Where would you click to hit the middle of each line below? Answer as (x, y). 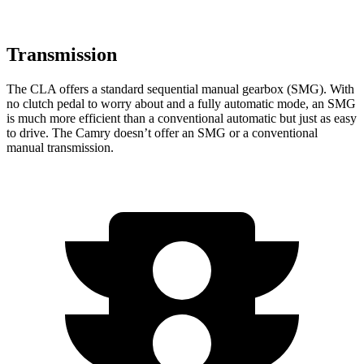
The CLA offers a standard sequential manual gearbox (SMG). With (180, 89)
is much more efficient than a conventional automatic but (153, 118)
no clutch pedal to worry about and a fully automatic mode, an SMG (181, 103)
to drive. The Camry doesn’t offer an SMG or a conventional (162, 132)
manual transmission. (60, 147)
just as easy (328, 118)
